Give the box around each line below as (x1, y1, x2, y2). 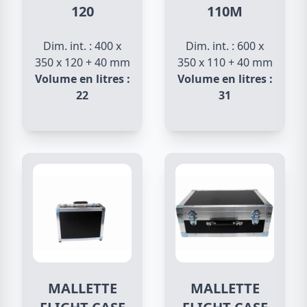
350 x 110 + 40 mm (177, 55, 273, 70)
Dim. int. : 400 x (43, 38, 121, 53)
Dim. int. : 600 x (186, 38, 264, 53)
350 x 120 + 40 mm (34, 55, 130, 70)
